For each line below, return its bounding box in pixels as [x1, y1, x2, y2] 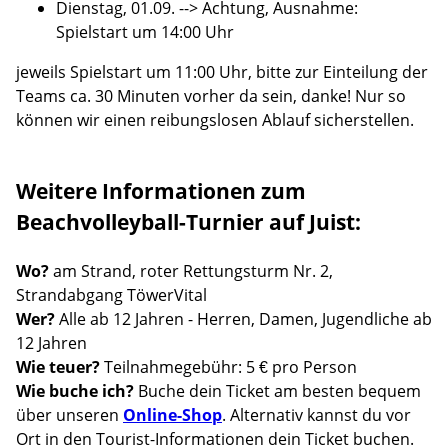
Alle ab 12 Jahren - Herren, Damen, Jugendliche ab [59, 308, 432, 331]
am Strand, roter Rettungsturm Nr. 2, [53, 260, 333, 283]
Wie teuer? [16, 356, 104, 379]
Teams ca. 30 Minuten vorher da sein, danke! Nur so [16, 84, 406, 107]
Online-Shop [123, 404, 222, 427]
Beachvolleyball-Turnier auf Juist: [16, 208, 366, 237]
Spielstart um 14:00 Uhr [56, 20, 234, 43]
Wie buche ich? [16, 380, 134, 403]
